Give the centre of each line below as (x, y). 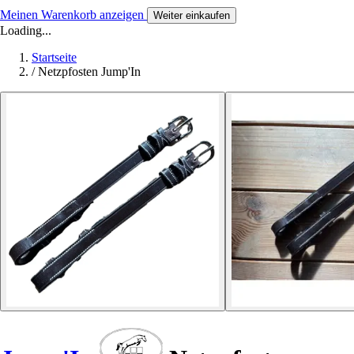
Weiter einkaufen (192, 15)
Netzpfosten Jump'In (89, 71)
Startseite (54, 57)
